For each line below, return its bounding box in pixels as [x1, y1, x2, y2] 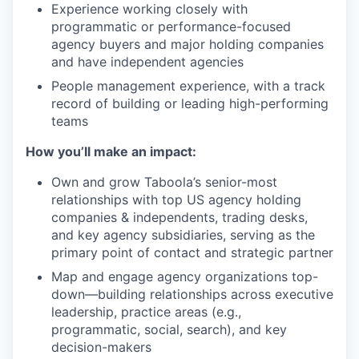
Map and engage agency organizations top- [51, 268, 318, 284]
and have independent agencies [51, 53, 244, 70]
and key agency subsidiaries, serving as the [51, 226, 315, 243]
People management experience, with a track [51, 77, 325, 94]
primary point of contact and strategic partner [51, 244, 333, 260]
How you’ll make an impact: [26, 143, 196, 159]
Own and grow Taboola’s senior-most [51, 173, 277, 190]
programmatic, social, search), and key [51, 321, 287, 337]
